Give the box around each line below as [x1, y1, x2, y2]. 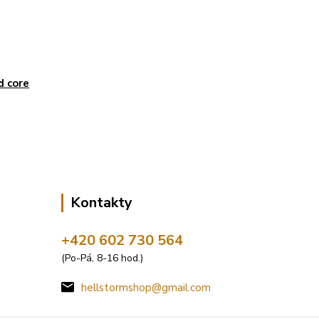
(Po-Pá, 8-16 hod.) [61, 251, 143, 265]
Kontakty [70, 193, 132, 212]
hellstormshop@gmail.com [81, 281, 211, 295]
